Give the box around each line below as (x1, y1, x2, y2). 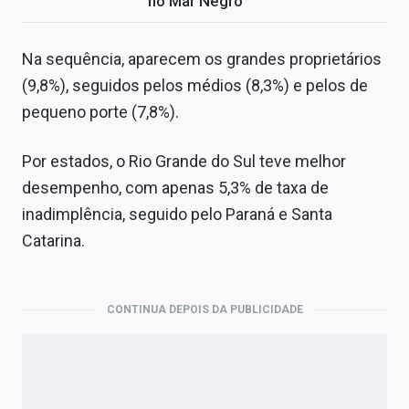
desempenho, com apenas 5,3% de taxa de (22, 178, 329, 198)
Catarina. (22, 231, 85, 251)
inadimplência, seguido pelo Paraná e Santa (22, 204, 332, 225)
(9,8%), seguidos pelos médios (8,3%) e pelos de (22, 76, 368, 96)
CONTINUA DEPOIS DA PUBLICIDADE (106, 303, 303, 317)
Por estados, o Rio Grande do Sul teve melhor (22, 152, 346, 172)
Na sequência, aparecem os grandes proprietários (22, 49, 382, 69)
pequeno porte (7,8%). (22, 102, 179, 122)
